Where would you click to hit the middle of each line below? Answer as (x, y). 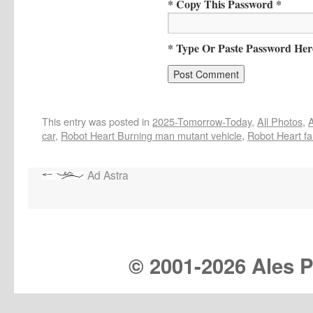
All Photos (280, 121)
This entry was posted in (97, 121)
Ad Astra (107, 174)
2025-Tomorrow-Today (202, 121)
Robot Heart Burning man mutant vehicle (151, 135)
